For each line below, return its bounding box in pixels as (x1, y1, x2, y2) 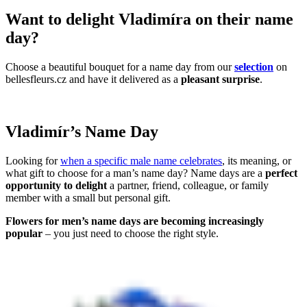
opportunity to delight (5, 180, 107, 192)
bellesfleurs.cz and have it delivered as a (5, 73, 181, 86)
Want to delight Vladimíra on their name (5, 10, 293, 29)
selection (234, 61, 273, 73)
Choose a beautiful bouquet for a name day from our (5, 61, 234, 73)
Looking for (5, 155, 60, 167)
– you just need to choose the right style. (42, 228, 219, 240)
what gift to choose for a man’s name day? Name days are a (5, 167, 265, 180)
